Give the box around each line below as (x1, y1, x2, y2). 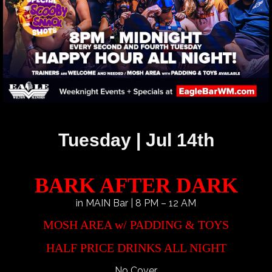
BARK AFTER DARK (34, 174, 238, 197)
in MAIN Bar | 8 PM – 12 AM (76, 197, 196, 209)
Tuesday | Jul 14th (58, 130, 214, 150)
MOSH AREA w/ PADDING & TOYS (43, 217, 229, 231)
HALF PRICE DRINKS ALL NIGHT (46, 240, 226, 254)
